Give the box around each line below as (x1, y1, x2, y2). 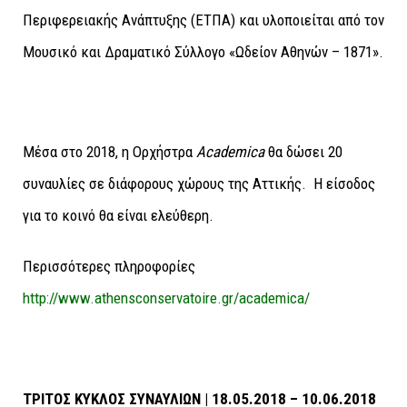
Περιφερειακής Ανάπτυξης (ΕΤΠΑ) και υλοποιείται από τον (23, 10, 384, 29)
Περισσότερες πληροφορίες (23, 256, 195, 275)
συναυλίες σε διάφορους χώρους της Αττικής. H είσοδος (23, 174, 375, 194)
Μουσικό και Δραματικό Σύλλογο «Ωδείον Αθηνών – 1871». (23, 42, 383, 61)
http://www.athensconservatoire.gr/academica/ (23, 288, 310, 307)
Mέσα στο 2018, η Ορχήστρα (23, 143, 196, 162)
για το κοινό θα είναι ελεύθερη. (23, 206, 213, 225)
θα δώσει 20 (264, 143, 342, 162)
